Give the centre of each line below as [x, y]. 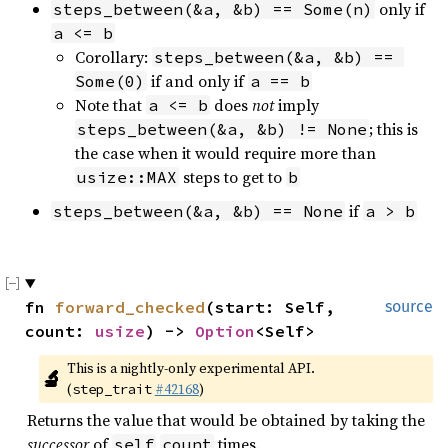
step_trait [111, 389]
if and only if [197, 81]
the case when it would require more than [225, 153]
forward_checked [130, 307]
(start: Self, [270, 307]
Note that [110, 105]
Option [225, 331]
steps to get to [232, 177]
